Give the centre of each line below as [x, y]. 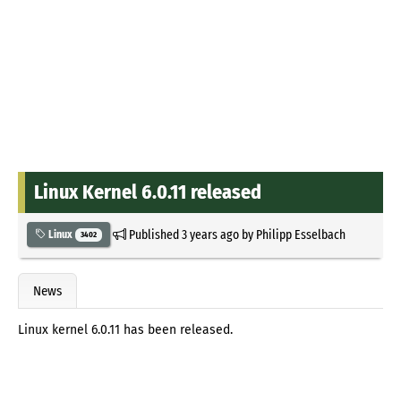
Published [154, 234]
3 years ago [210, 234]
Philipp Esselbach [300, 234]
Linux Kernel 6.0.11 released [148, 192]
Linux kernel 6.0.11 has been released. [125, 330]
